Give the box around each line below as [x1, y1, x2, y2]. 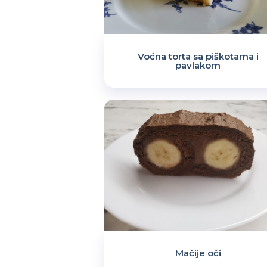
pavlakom [175, 60, 221, 71]
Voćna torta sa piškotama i [137, 51, 259, 62]
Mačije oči [175, 247, 221, 259]
